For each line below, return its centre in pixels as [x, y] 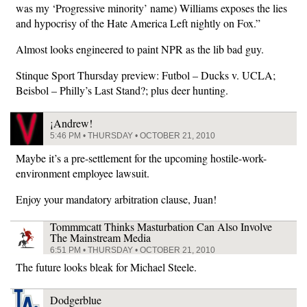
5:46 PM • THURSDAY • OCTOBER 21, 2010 [133, 136]
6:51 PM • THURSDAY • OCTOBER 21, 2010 [133, 250]
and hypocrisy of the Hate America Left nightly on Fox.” [138, 23]
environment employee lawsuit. [83, 173]
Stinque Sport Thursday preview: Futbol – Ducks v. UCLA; [146, 75]
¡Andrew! [71, 123]
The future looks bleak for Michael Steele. [106, 267]
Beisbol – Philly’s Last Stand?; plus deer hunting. [122, 90]
